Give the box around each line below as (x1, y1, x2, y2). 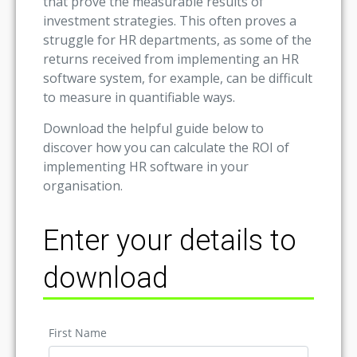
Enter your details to (43, 223, 296, 257)
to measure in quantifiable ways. (43, 88, 235, 107)
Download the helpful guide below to (43, 119, 264, 137)
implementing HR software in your (43, 157, 249, 175)
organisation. (43, 176, 123, 194)
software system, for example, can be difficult (43, 69, 312, 88)
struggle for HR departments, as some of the (43, 31, 312, 49)
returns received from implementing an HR (43, 50, 299, 69)
